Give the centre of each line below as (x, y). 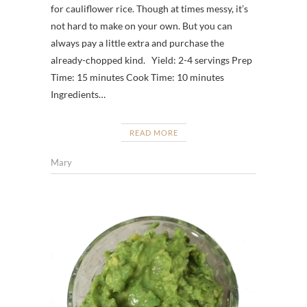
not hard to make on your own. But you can (142, 26)
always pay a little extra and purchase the (137, 43)
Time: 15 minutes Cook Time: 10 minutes (137, 77)
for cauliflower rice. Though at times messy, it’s (149, 9)
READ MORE (153, 133)
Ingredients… (78, 95)
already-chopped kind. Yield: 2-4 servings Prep (151, 60)
